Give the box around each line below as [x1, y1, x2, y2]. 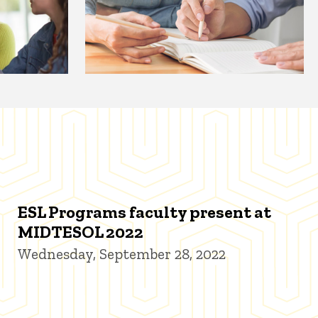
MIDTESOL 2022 [18, 221, 144, 243]
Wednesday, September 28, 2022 [18, 245, 226, 263]
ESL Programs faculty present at [18, 202, 272, 223]
